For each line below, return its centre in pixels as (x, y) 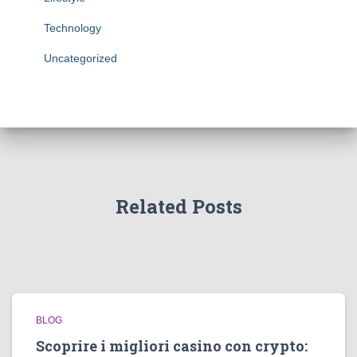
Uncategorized (80, 58)
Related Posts (178, 206)
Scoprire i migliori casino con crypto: (172, 346)
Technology (73, 28)
